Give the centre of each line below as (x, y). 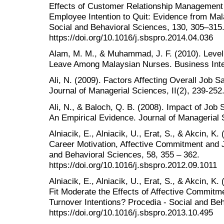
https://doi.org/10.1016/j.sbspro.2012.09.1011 (133, 165)
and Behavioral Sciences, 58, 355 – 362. (124, 154)
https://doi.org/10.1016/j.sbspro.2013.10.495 (131, 212)
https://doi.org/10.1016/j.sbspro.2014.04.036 (131, 38)
